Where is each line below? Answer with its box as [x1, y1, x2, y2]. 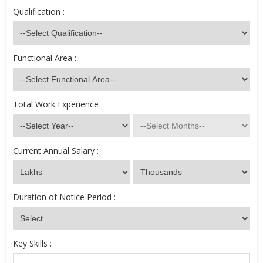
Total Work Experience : [13, 99, 103, 110]
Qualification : [13, 6, 65, 17]
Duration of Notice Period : [13, 191, 116, 203]
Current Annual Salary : [13, 145, 99, 156]
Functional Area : [13, 52, 76, 63]
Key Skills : [13, 238, 52, 249]
